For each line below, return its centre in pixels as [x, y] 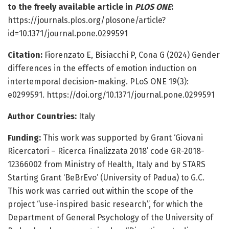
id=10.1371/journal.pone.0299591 [68, 33]
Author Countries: [43, 116]
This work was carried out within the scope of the [100, 191]
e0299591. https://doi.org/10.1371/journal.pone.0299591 [111, 95]
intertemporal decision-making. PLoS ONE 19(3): [98, 81]
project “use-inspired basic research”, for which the [105, 204]
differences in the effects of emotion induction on [102, 68]
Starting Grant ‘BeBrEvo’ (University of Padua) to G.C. [106, 177]
